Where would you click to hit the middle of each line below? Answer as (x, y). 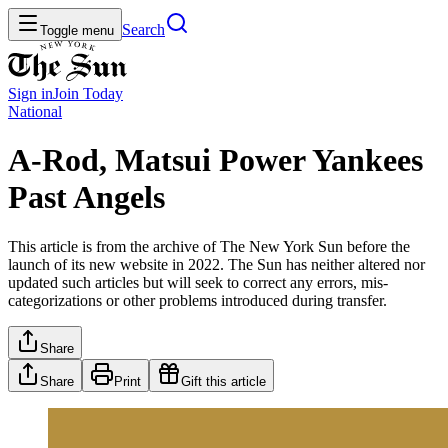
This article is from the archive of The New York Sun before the (209, 246)
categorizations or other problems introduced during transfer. (197, 300)
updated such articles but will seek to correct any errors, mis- (198, 282)
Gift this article (223, 381)
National (35, 111)
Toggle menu (77, 30)
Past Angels (86, 197)
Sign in (30, 93)
